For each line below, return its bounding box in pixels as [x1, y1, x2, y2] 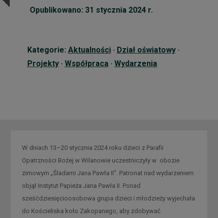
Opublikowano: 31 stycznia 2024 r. [29, 5, 153, 15]
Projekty [27, 59, 59, 69]
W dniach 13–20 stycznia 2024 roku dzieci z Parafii [21, 144, 163, 151]
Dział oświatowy [116, 45, 176, 55]
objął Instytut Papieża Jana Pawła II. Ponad [21, 182, 141, 189]
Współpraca [64, 59, 109, 69]
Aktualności [68, 45, 111, 55]
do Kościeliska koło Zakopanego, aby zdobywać [21, 207, 161, 215]
